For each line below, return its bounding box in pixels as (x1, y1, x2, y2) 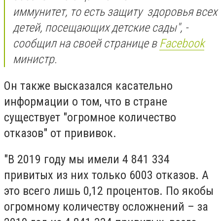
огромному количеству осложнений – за (4, 200, 208, 214)
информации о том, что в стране (4, 94, 167, 109)
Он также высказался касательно (4, 78, 173, 93)
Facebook (159, 37, 204, 51)
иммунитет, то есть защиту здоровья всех (13, 5, 217, 19)
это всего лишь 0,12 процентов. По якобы (4, 184, 214, 198)
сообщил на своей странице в (13, 37, 159, 51)
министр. (13, 52, 57, 67)
